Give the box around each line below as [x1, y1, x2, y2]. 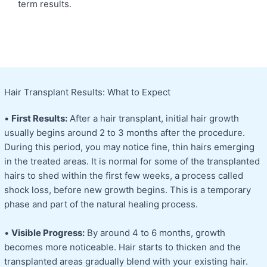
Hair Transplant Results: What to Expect [4, 86, 170, 98]
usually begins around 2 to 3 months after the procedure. [4, 126, 245, 138]
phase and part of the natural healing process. [4, 198, 198, 210]
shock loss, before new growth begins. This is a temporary [4, 184, 251, 195]
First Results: [11, 112, 67, 124]
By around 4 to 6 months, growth [85, 226, 225, 238]
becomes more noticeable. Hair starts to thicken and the [4, 241, 241, 253]
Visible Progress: [11, 226, 85, 238]
